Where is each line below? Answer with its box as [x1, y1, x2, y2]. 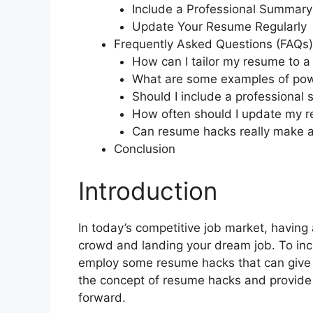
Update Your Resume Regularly [131, 20, 307, 34]
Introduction [78, 175, 217, 205]
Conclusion [114, 142, 175, 156]
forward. [78, 290, 126, 305]
